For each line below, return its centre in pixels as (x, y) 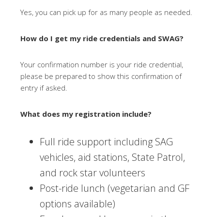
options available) (78, 204)
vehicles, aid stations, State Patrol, (113, 157)
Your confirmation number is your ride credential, (102, 64)
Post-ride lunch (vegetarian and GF (115, 188)
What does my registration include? (86, 114)
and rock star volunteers (93, 173)
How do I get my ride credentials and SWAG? (102, 38)
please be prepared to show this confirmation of (101, 76)
